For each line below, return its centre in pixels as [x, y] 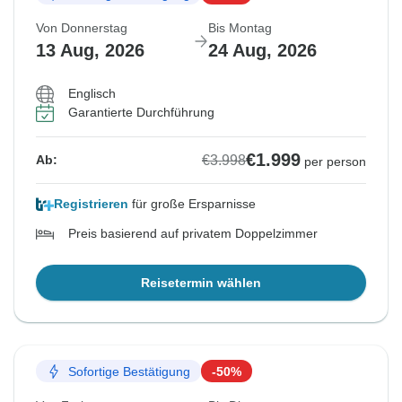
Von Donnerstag [82, 28]
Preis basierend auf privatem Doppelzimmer [193, 234]
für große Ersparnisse [192, 204]
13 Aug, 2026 [90, 51]
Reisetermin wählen [201, 283]
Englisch [92, 94]
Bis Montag [240, 28]
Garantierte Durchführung [141, 113]
